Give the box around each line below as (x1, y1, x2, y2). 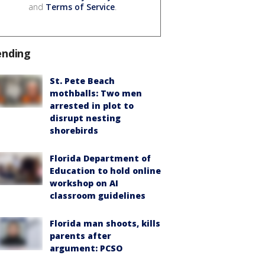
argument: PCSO (50, 242, 122, 254)
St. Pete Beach (50, 75, 115, 86)
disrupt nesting (50, 112, 121, 124)
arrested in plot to (50, 99, 134, 111)
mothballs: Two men (50, 87, 142, 99)
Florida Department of (50, 152, 151, 164)
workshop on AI (50, 177, 118, 189)
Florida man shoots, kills (50, 217, 160, 229)
